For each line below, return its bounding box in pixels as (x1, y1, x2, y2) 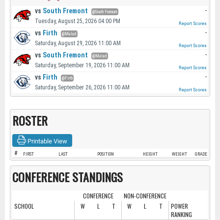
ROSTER (12, 111, 48, 129)
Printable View (26, 137, 67, 145)
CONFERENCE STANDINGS (12, 168, 123, 186)
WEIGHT (171, 152, 187, 157)
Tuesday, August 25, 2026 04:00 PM (34, 17, 120, 25)
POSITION (97, 152, 114, 157)
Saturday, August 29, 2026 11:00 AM (34, 39, 121, 47)
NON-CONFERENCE (124, 192, 167, 200)
